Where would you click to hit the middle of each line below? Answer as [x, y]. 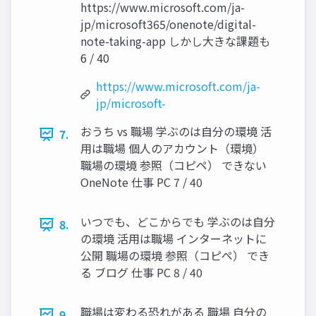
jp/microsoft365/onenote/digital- [168, 24]
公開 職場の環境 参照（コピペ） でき [175, 256]
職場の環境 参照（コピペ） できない [174, 165]
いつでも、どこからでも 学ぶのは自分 [178, 222]
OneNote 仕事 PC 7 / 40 [141, 182]
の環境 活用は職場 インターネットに [174, 239]
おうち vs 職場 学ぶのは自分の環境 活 [176, 132]
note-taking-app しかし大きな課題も [175, 41]
